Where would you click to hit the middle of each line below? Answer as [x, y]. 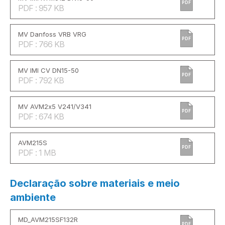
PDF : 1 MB [37, 153]
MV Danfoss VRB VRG [52, 34]
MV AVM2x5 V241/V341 [55, 107]
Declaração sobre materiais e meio [95, 184]
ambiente [33, 198]
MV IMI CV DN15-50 [48, 71]
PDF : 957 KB [41, 8]
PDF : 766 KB [41, 44]
